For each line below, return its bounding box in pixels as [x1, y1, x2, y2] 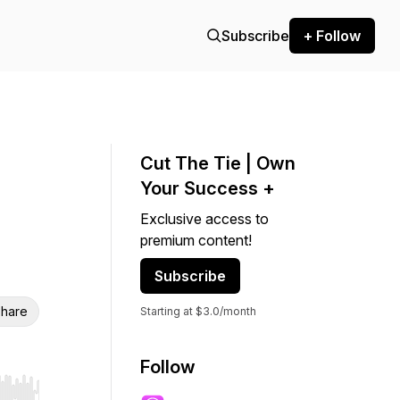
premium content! [140, 231, 252, 249]
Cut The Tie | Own [140, 153, 296, 174]
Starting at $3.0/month [140, 304, 256, 318]
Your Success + [140, 178, 275, 199]
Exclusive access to [140, 210, 269, 228]
